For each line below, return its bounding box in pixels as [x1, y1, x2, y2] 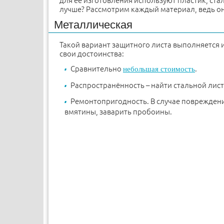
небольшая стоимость [123, 65, 195, 73]
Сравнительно [70, 64, 123, 73]
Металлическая [54, 18, 132, 31]
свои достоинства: [59, 49, 124, 58]
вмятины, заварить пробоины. [64, 107, 172, 116]
